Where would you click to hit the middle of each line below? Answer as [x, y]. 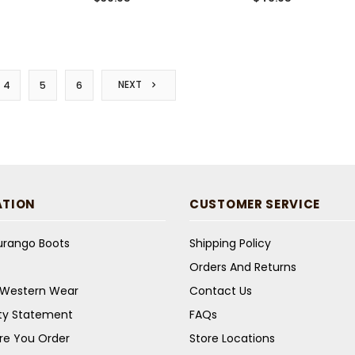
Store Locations [232, 339]
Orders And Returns [243, 267]
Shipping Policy [230, 244]
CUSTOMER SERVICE [255, 204]
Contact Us [221, 291]
